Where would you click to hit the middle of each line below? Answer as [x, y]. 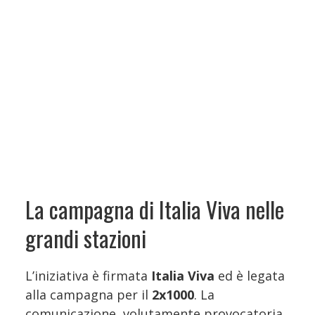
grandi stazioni [86, 238]
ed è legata [250, 275]
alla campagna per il [89, 294]
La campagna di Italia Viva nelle [155, 209]
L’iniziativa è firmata [88, 275]
